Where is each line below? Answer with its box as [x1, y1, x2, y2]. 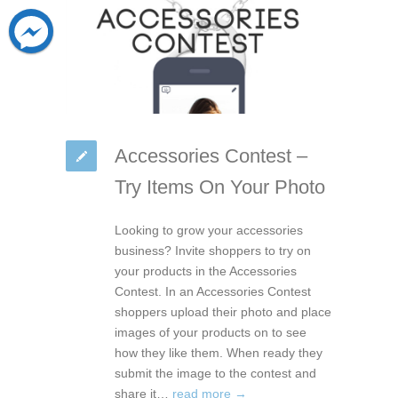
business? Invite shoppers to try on [115, 243, 311, 258]
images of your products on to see [115, 324, 306, 339]
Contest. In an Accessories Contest [115, 283, 311, 298]
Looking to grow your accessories [115, 222, 303, 237]
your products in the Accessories [115, 263, 297, 278]
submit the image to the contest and [115, 365, 316, 380]
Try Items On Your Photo [115, 175, 325, 198]
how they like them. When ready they [115, 345, 322, 360]
